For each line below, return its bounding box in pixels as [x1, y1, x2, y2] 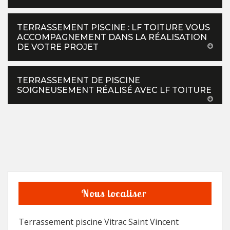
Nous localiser [81, 187, 147, 200]
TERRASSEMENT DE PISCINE [17, 75, 140, 86]
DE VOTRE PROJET [17, 42, 99, 52]
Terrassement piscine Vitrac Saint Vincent [18, 216, 179, 228]
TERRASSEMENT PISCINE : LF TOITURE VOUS [17, 23, 210, 33]
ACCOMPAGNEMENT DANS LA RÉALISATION [17, 32, 207, 43]
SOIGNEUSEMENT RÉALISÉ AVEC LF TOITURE [17, 85, 212, 95]
